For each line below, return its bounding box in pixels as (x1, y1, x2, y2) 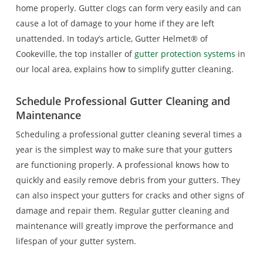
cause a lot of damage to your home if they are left (15, 18, 214, 29)
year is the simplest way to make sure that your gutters (15, 144, 232, 155)
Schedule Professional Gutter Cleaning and (15, 94, 230, 108)
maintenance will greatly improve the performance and (15, 220, 234, 231)
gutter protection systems (134, 48, 235, 59)
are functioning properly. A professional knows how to (15, 159, 229, 170)
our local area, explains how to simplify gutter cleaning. (15, 63, 234, 75)
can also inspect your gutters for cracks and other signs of (15, 190, 244, 201)
